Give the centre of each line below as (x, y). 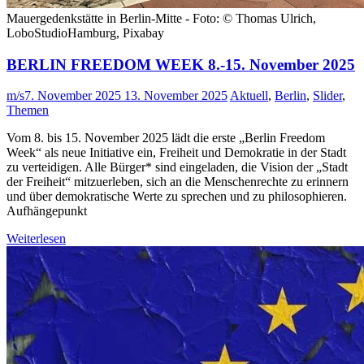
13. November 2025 (176, 96)
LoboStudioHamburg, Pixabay (85, 33)
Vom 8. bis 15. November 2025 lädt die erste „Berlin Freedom (166, 138)
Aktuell (249, 96)
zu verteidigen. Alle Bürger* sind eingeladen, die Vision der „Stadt (177, 167)
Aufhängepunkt (47, 211)
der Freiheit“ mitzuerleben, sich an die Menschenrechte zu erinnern (178, 182)
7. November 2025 (73, 96)
